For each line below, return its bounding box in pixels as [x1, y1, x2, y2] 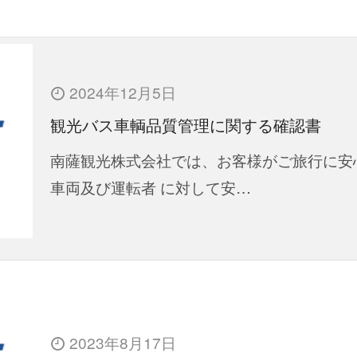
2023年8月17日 [65, 331, 177, 353]
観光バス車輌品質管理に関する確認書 [50, 113, 322, 136]
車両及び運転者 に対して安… [50, 176, 252, 198]
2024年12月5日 [65, 81, 177, 103]
